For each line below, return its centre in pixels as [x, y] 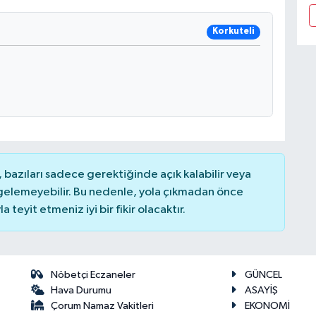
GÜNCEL [263, 275]
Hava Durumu [81, 291]
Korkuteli [233, 32]
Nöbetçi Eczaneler [93, 275]
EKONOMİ [267, 306]
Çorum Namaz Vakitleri [103, 306]
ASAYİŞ [261, 291]
